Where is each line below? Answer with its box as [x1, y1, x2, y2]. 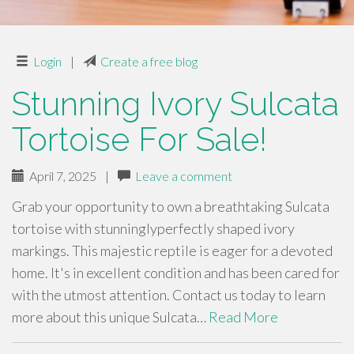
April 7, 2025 [24, 168, 96, 183]
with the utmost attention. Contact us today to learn [12, 286, 326, 303]
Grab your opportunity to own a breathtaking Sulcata [12, 198, 330, 215]
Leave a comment [135, 168, 232, 183]
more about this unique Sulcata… [12, 308, 209, 326]
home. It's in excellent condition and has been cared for [12, 264, 340, 281]
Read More [209, 308, 278, 326]
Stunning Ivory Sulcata [12, 85, 339, 123]
